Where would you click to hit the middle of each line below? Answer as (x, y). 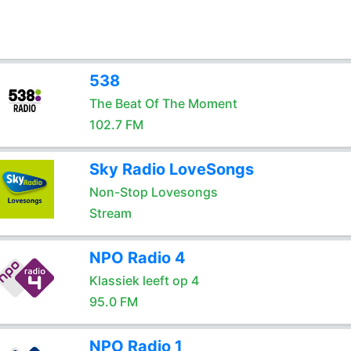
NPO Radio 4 (137, 258)
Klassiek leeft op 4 (144, 280)
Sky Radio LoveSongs (171, 169)
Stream (110, 213)
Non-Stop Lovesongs (153, 192)
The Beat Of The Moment (163, 103)
